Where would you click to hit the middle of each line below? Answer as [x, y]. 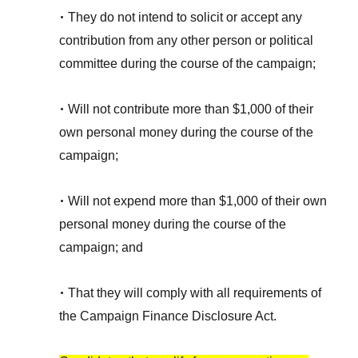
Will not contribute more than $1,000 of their [191, 109]
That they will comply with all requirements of [195, 293]
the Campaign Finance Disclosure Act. [168, 316]
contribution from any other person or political [187, 41]
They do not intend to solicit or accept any [185, 18]
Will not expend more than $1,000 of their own [198, 201]
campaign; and [101, 248]
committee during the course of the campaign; [188, 64]
